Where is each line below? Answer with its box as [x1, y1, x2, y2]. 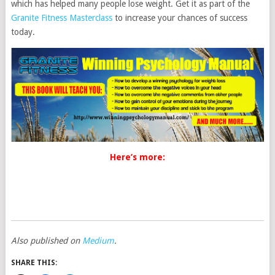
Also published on [10, 235, 82, 246]
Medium [82, 235, 114, 246]
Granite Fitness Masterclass [10, 13, 112, 23]
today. [10, 27, 35, 37]
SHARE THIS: [10, 258, 57, 267]
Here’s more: [109, 152, 165, 162]
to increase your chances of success [112, 13, 247, 23]
